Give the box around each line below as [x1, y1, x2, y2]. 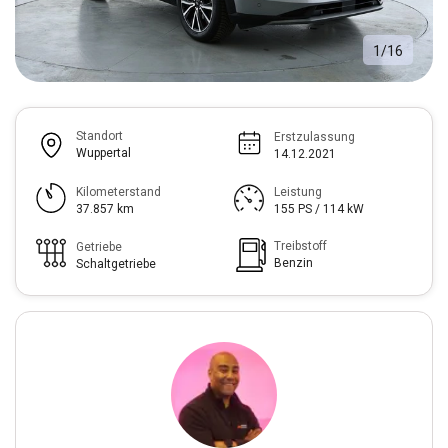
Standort [76, 129, 123, 144]
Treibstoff [274, 239, 327, 254]
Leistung [274, 184, 322, 199]
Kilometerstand [76, 184, 161, 199]
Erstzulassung [274, 129, 355, 144]
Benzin [274, 256, 313, 271]
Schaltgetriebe [76, 256, 156, 271]
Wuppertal [76, 146, 131, 161]
